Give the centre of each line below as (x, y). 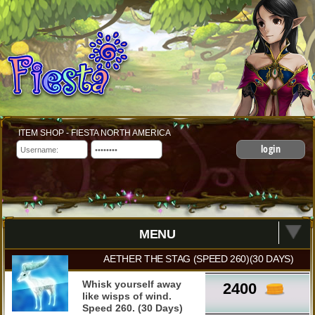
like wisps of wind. (127, 296)
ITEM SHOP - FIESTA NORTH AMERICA (95, 133)
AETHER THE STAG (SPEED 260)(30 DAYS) (199, 259)
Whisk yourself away (132, 284)
